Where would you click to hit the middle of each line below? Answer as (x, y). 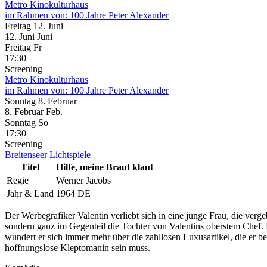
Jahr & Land (30, 193)
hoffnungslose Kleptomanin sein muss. (77, 247)
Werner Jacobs (83, 180)
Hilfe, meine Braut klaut (105, 167)
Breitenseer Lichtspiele (48, 154)
